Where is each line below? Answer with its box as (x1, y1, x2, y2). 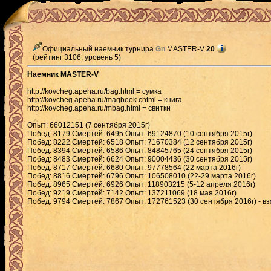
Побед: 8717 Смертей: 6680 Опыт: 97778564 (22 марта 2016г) (27, 163, 241, 172)
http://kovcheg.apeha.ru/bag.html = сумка (27, 87, 162, 96)
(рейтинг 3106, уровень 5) (27, 53, 121, 62)
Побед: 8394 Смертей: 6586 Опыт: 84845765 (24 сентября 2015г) (27, 146, 252, 155)
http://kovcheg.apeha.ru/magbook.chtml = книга (27, 96, 182, 104)
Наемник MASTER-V (27, 70, 99, 79)
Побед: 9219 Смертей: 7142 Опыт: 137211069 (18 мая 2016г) (27, 189, 237, 197)
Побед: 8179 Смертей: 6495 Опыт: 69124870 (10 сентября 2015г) (27, 129, 252, 138)
